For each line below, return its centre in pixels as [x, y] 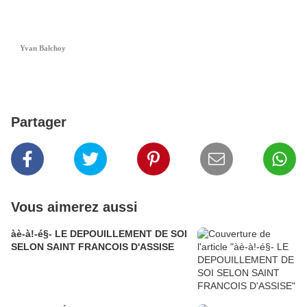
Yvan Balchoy [43, 49]
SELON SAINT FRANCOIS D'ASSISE [93, 247]
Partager [39, 122]
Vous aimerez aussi [74, 207]
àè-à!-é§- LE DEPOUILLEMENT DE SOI [99, 234]
